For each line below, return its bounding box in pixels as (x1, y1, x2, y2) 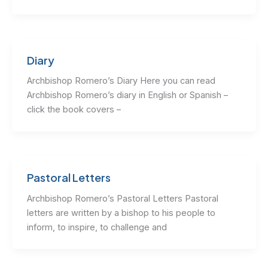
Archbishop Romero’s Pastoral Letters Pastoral (26, 193, 218, 204)
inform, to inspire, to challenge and (26, 221, 167, 233)
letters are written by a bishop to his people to (26, 207, 215, 218)
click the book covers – (26, 104, 123, 115)
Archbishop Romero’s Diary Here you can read (26, 75, 215, 87)
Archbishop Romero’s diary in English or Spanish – (26, 90, 228, 101)
